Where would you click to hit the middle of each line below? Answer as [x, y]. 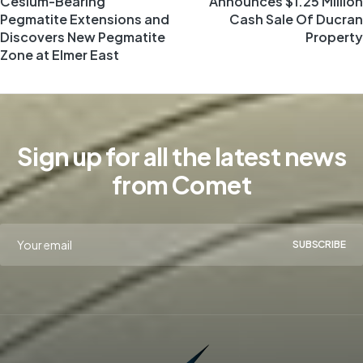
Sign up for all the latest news [181, 156]
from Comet [181, 184]
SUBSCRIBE [319, 244]
